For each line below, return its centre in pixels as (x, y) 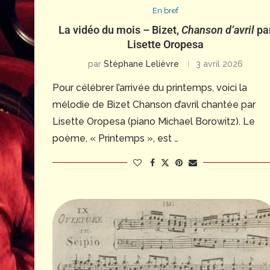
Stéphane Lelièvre (141, 64)
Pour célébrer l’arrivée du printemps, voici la (150, 87)
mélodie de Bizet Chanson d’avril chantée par (154, 104)
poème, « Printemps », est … (115, 138)
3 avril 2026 (219, 64)
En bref (165, 10)
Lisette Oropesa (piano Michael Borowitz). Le (154, 121)
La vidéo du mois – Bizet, (120, 30)
